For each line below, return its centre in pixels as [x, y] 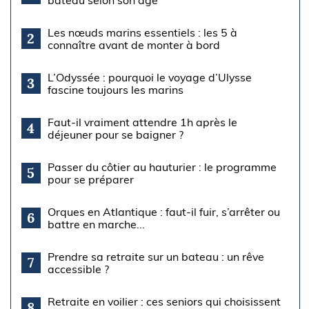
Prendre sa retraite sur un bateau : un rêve [156, 256]
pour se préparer [90, 179]
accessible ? [78, 269]
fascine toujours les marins [115, 89]
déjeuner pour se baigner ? [115, 134]
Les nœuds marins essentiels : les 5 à [142, 32]
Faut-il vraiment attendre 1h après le [142, 122]
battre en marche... [96, 224]
